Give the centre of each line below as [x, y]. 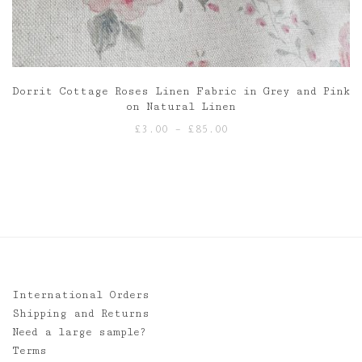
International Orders [81, 295]
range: [248, 147]
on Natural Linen [181, 107]
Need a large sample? [79, 333]
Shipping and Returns [81, 314]
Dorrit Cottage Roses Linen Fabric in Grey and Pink [181, 92]
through [252, 185]
